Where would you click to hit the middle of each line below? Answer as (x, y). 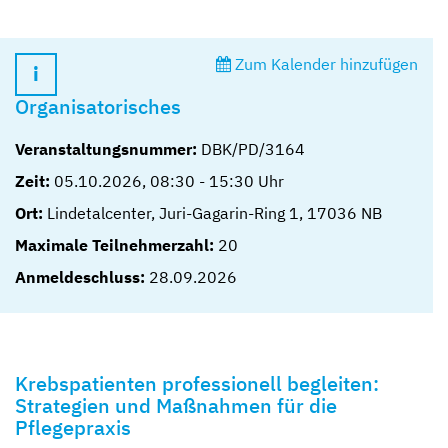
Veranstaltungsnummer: (106, 148)
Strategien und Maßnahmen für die (176, 405)
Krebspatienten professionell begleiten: (197, 383)
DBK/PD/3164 (251, 148)
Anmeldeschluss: (80, 276)
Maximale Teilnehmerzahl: (114, 244)
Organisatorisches (98, 106)
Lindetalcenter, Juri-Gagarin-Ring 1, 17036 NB (214, 212)
